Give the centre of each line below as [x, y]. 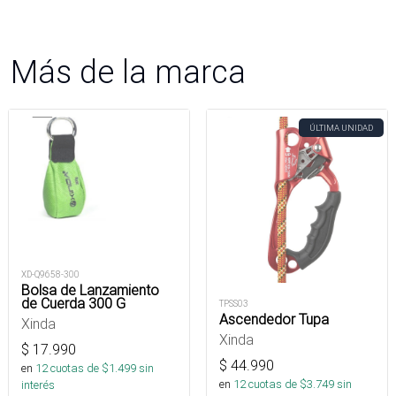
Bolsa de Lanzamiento [90, 290]
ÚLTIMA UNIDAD [341, 128]
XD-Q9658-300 [50, 275]
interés [38, 385]
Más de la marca [128, 72]
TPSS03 [234, 304]
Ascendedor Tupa [274, 320]
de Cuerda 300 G [73, 304]
